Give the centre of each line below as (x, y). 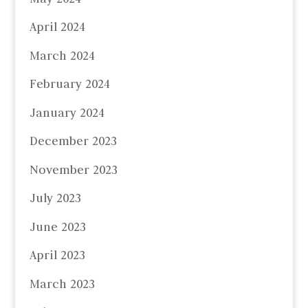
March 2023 (62, 284)
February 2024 (69, 84)
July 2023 (55, 198)
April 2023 (57, 255)
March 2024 (62, 55)
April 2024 (57, 27)
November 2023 (73, 169)
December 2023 (73, 141)
